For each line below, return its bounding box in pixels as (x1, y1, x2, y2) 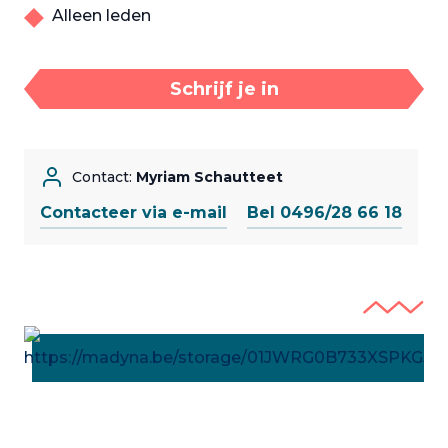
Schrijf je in (169, 78, 279, 100)
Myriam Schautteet (136, 168, 283, 186)
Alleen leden (52, 6, 151, 25)
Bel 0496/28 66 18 (247, 203, 402, 222)
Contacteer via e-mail (40, 203, 227, 222)
